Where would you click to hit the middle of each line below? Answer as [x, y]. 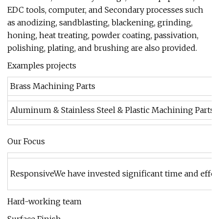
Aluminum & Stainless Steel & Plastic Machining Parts [112, 110]
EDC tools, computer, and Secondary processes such [105, 10]
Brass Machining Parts [53, 86]
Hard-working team [44, 201]
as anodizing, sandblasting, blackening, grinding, [100, 22]
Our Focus [26, 141]
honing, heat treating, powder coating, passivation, [103, 35]
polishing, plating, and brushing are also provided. [102, 48]
